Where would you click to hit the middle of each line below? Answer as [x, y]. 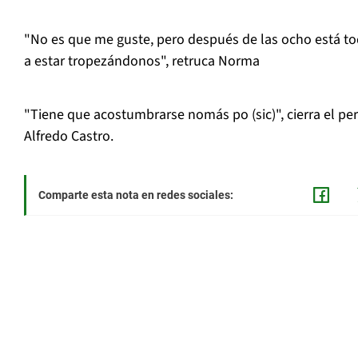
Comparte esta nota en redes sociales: [136, 195]
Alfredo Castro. [69, 137]
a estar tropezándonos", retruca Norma [142, 62]
